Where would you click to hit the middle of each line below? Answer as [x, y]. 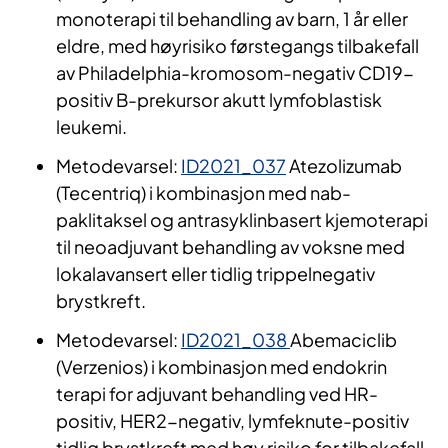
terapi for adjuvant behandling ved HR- [217, 394]
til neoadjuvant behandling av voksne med [230, 247]
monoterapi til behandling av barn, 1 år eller [232, 19]
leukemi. [93, 127]
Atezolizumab [344, 166]
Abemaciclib [343, 340]
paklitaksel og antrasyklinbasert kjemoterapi [242, 220]
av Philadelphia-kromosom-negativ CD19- [235, 73]
